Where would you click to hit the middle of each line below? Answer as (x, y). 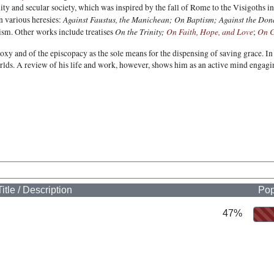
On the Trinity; (140, 31)
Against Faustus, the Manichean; (118, 19)
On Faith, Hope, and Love (210, 31)
